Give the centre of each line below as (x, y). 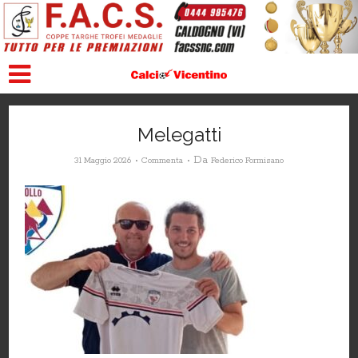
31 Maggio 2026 (103, 161)
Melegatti (179, 135)
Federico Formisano (247, 161)
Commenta (162, 161)
